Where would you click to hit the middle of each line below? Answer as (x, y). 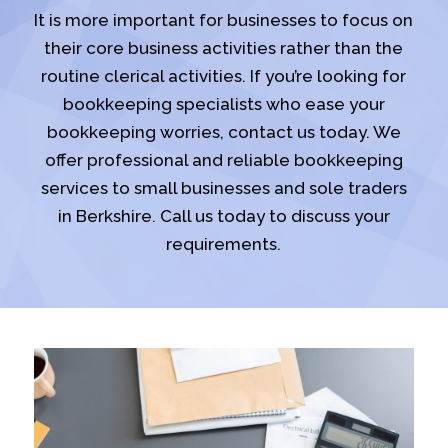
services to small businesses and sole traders (223, 188)
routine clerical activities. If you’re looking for (224, 76)
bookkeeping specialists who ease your (223, 104)
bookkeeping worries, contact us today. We (223, 132)
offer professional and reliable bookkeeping (223, 160)
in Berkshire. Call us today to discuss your (223, 216)
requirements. (224, 244)
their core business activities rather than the (224, 48)
